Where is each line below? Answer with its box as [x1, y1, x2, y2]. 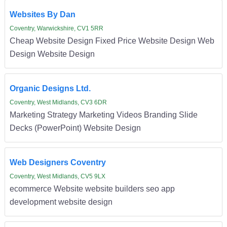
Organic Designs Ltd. [9, 84, 91, 93]
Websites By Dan [9, 10, 75, 19]
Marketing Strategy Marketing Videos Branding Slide [9, 110, 198, 120]
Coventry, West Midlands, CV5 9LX [9, 173, 105, 180]
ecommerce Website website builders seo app [9, 184, 175, 194]
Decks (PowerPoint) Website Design [9, 123, 141, 133]
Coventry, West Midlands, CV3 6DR [9, 99, 107, 106]
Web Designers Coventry [9, 158, 106, 167]
